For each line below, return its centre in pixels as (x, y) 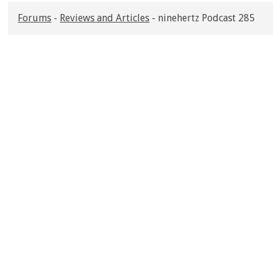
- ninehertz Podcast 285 (202, 18)
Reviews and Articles (105, 18)
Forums (35, 18)
